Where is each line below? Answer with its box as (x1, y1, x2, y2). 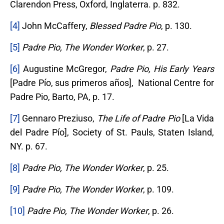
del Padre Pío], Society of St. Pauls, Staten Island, (10, 126, 214, 137)
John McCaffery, (20, 20, 89, 31)
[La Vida (179, 112, 214, 123)
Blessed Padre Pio (89, 20, 161, 31)
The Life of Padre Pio (96, 112, 180, 123)
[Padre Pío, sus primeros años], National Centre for (10, 77, 214, 88)
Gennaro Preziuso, (20, 112, 97, 123)
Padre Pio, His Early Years (109, 63, 214, 74)
